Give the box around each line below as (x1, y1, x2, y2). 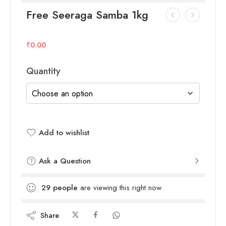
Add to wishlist (39, 127, 89, 139)
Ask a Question (36, 155, 91, 167)
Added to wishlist (39, 139, 99, 151)
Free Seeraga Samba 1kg (26, 7, 148, 23)
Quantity (26, 65, 61, 78)
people (53, 182, 78, 194)
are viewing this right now (78, 182, 161, 194)
